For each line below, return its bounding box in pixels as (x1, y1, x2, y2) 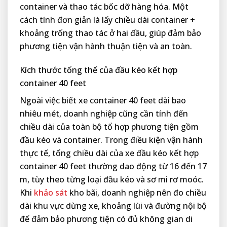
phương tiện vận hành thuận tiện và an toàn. (20, 41, 192, 52)
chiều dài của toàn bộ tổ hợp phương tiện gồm (20, 121, 199, 133)
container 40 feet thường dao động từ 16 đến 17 (20, 161, 207, 172)
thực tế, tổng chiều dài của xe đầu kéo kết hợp (20, 147, 199, 159)
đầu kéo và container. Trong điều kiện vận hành (20, 134, 203, 146)
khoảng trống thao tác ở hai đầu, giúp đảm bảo (20, 27, 201, 39)
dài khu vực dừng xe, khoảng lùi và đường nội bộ (20, 200, 207, 212)
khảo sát (34, 187, 67, 199)
